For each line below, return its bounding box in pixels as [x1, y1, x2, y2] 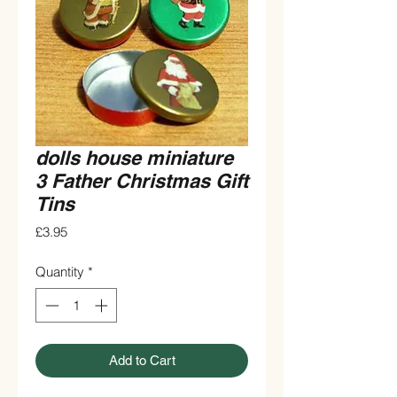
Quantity [35, 263, 84, 281]
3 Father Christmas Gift [35, 169, 248, 193]
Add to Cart [108, 352, 175, 368]
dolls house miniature [35, 146, 233, 170]
